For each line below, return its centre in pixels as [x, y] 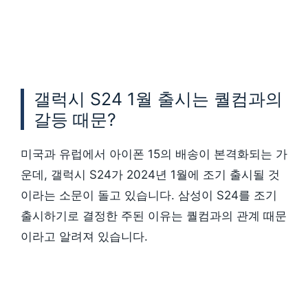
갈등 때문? [75, 120]
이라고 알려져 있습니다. [84, 237]
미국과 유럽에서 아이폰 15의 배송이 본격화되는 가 [154, 154]
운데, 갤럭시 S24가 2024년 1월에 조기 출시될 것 [150, 175]
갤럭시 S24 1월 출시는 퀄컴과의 [158, 99]
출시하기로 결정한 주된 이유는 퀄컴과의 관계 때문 [154, 216]
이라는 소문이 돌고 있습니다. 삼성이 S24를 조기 [149, 196]
